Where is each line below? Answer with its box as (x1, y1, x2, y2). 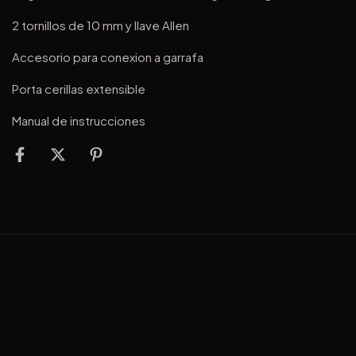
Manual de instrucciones (12, 113, 145, 128)
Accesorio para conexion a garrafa (12, 49, 203, 64)
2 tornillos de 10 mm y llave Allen (12, 17, 189, 33)
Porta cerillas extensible (12, 81, 145, 96)
